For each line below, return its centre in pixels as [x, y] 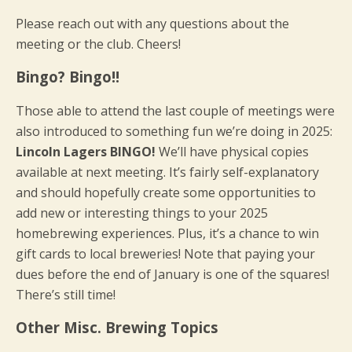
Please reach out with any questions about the [152, 24]
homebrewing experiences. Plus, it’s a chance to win [167, 233]
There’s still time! [66, 295]
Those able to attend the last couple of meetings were [175, 111]
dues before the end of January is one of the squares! [172, 274]
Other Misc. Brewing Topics [117, 327]
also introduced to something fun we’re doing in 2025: [174, 131]
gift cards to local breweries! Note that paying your [165, 254]
